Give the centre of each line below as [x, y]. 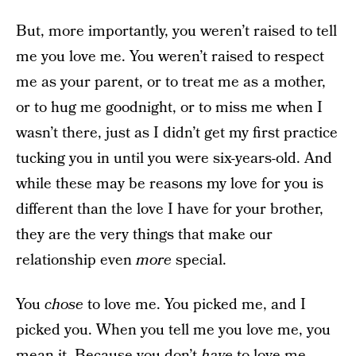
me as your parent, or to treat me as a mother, [171, 82]
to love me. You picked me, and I [195, 305]
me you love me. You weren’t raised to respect [170, 57]
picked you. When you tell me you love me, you [173, 330]
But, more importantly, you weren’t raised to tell [176, 31]
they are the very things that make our [144, 235]
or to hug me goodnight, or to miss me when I [169, 108]
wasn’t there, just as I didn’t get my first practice [177, 133]
